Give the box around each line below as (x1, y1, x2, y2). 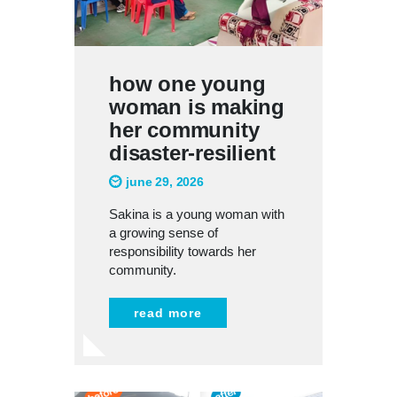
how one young (109, 71, 266, 96)
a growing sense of (109, 224, 218, 240)
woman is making (109, 94, 285, 119)
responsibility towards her (109, 243, 256, 259)
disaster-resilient (109, 140, 276, 165)
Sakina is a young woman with (109, 206, 284, 222)
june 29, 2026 (126, 174, 204, 189)
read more (134, 305, 202, 320)
